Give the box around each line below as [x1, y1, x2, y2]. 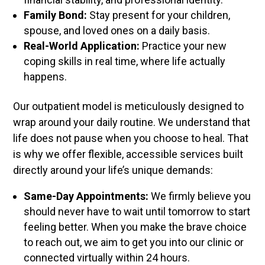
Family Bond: [24, 9, 88, 22]
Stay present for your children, [87, 9, 231, 22]
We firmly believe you [148, 190, 251, 203]
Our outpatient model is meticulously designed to [13, 100, 244, 113]
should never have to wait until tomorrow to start [24, 205, 251, 218]
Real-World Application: [24, 40, 140, 53]
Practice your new [140, 40, 227, 53]
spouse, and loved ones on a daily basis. [24, 24, 211, 37]
